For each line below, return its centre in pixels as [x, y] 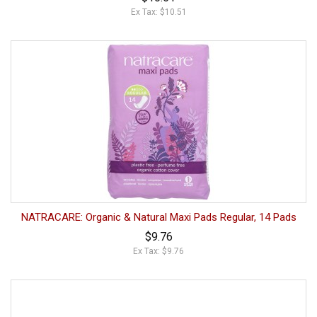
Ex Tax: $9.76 [158, 251]
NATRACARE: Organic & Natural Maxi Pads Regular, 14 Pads [158, 217]
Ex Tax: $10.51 [158, 12]
